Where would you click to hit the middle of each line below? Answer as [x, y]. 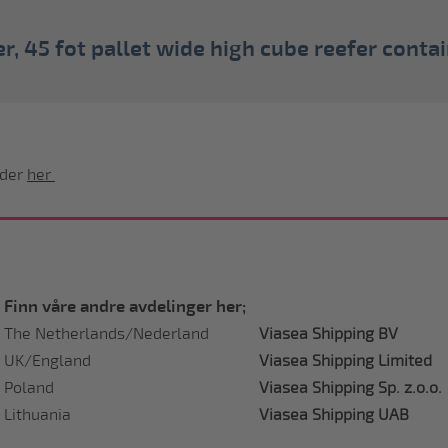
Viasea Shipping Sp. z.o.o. [350, 387]
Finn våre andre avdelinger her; [125, 306]
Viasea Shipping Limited [345, 360]
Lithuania [37, 414]
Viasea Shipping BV [328, 333]
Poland [29, 387]
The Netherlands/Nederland [106, 333]
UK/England [47, 360]
